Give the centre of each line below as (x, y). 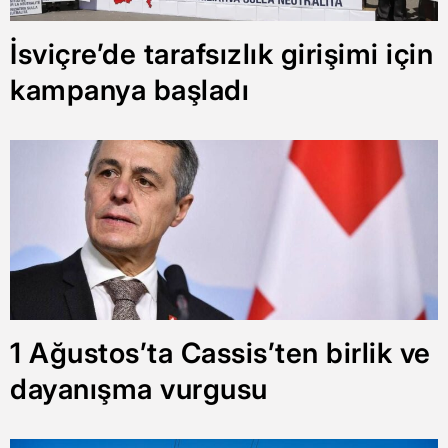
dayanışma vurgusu (139, 388)
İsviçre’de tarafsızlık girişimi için (221, 53)
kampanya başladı (129, 89)
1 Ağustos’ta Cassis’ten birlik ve (220, 352)
